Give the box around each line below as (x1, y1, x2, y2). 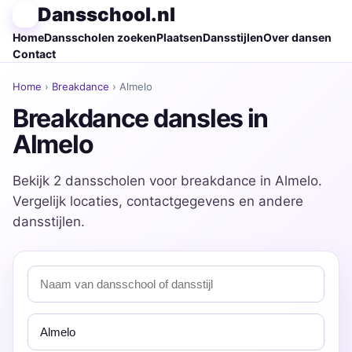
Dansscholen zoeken (44, 31, 156, 44)
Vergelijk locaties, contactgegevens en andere (13, 193, 303, 209)
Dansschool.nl (38, 3, 175, 26)
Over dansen (263, 31, 332, 44)
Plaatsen (156, 31, 203, 44)
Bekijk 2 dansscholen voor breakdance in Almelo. (13, 173, 322, 189)
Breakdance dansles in (13, 103, 269, 134)
